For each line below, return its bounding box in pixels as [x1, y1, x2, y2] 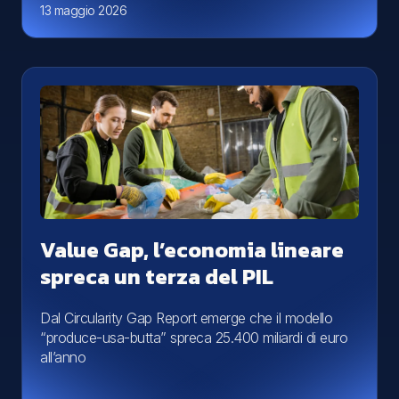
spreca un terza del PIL [40, 261, 273, 292]
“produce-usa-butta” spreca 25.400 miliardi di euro [40, 329, 347, 346]
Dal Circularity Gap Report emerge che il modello [40, 309, 332, 327]
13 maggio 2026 [40, 3, 126, 18]
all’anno [40, 348, 85, 366]
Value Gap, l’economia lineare [40, 234, 344, 265]
